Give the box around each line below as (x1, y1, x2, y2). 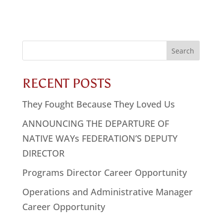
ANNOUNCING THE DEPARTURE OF (22, 117, 169, 130)
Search (21, 40, 52, 51)
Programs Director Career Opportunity (22, 166, 187, 179)
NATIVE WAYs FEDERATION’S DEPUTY (22, 132, 177, 145)
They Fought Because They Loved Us (22, 98, 175, 111)
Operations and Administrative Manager (22, 186, 193, 198)
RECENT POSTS (22, 75, 111, 92)
